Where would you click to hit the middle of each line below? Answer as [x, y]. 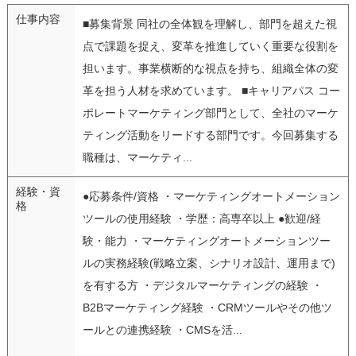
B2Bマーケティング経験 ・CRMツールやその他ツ [207, 307]
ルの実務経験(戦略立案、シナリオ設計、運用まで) [209, 263]
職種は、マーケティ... [137, 157]
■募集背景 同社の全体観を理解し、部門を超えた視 [209, 23]
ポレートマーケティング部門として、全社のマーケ [210, 112]
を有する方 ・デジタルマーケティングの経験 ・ [202, 285]
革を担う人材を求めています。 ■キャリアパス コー [211, 90]
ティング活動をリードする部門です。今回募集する [210, 135]
